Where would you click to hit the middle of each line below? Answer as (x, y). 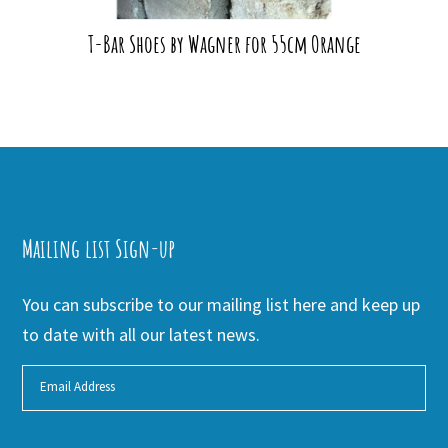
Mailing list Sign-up (99, 248)
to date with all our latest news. (141, 334)
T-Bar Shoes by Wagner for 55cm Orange (224, 43)
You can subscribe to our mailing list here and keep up (221, 304)
